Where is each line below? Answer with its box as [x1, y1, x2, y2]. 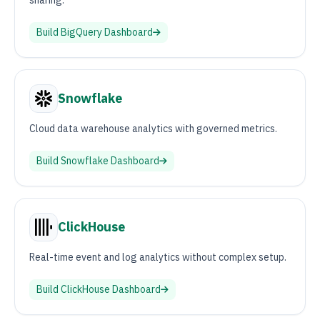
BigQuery [61, 26, 102, 39]
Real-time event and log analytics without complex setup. [29, 251, 286, 264]
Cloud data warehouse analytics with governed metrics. [29, 122, 277, 135]
